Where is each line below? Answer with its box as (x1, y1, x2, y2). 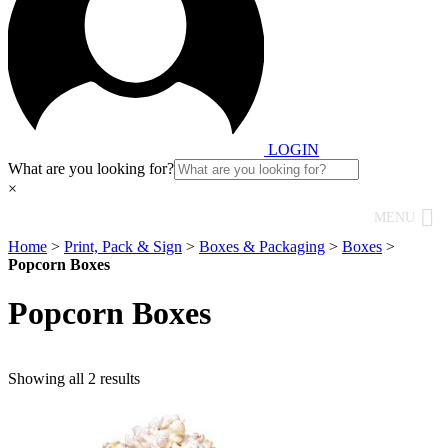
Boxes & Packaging (199, 237, 325, 255)
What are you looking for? (8, 159, 174, 177)
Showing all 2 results (8, 369, 140, 387)
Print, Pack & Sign (64, 237, 182, 255)
